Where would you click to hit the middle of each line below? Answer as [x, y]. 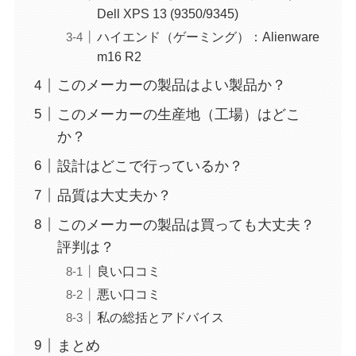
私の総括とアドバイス [160, 317]
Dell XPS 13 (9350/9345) [167, 14]
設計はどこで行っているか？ [150, 166]
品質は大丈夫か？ [114, 195]
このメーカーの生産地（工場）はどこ [178, 114]
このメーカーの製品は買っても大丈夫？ [186, 224]
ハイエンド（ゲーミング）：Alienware [208, 37]
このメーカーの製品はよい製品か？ [171, 85]
